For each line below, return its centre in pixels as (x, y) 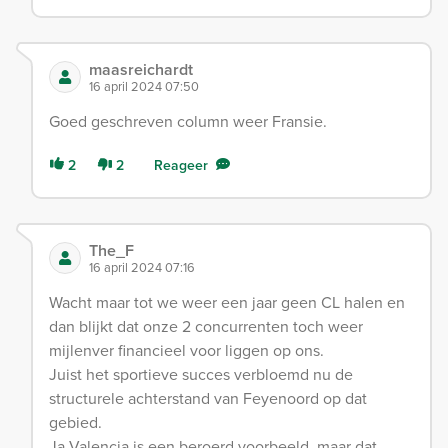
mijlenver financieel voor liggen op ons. (186, 350)
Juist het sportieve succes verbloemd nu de (201, 374)
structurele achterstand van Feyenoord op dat (208, 398)
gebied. (75, 422)
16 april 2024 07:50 (144, 86)
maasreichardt (141, 69)
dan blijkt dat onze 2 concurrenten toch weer (206, 326)
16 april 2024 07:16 (142, 267)
